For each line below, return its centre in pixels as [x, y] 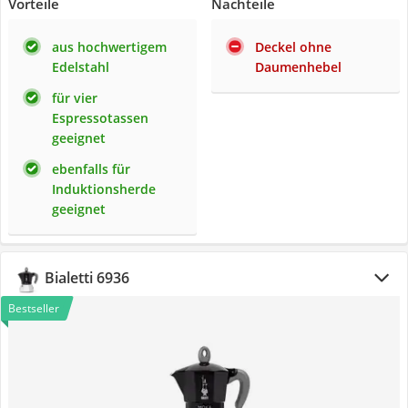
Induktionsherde [104, 189]
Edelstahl [81, 67]
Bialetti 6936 [87, 278]
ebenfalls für [91, 169]
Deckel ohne [293, 47]
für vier [75, 98]
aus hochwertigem [109, 47]
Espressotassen [100, 118]
